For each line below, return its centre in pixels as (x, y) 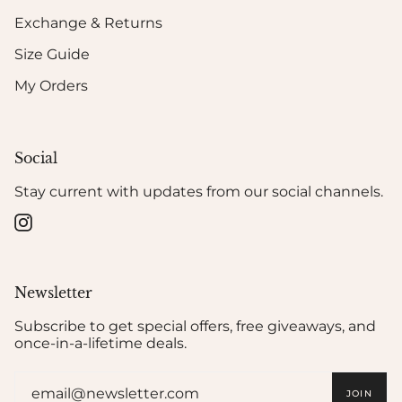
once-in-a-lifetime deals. (100, 344)
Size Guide (52, 55)
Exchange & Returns (88, 23)
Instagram (64, 221)
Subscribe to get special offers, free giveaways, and (195, 327)
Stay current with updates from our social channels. (199, 192)
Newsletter (53, 293)
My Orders (51, 86)
